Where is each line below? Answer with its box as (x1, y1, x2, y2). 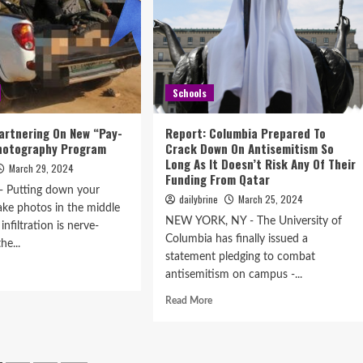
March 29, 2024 (9, 161, 75, 175)
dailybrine (178, 192, 218, 206)
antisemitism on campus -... (164, 269, 302, 280)
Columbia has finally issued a (164, 233, 308, 245)
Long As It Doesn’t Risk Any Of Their (164, 155, 356, 173)
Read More (164, 296, 212, 305)
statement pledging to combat (164, 251, 315, 263)
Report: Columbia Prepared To (164, 124, 326, 142)
